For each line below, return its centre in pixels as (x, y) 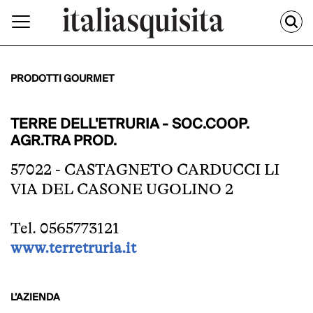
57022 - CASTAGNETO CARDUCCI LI (145, 170)
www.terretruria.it (73, 248)
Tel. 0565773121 (65, 228)
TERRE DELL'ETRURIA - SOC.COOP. (130, 125)
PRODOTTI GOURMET (63, 79)
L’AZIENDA (35, 298)
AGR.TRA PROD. (64, 141)
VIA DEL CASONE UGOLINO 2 (122, 189)
